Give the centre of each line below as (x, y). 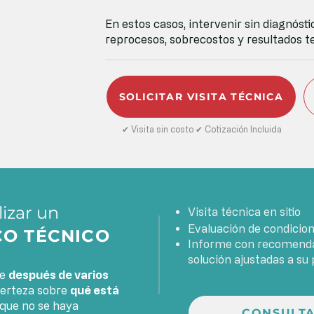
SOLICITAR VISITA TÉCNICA (201, 97)
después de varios (59, 275)
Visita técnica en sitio (244, 212)
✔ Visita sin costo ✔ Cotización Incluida (202, 129)
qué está (95, 290)
